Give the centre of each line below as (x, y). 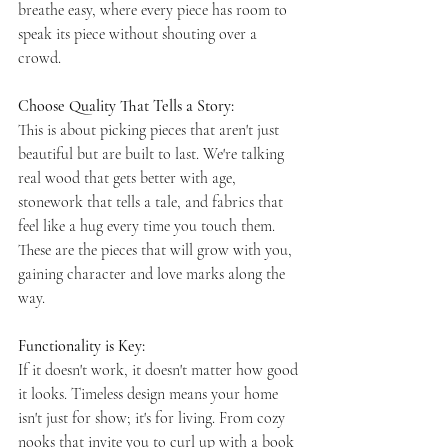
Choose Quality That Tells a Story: (128, 105)
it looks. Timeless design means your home (150, 393)
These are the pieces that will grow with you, (157, 249)
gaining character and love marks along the (153, 273)
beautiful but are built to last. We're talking (153, 153)
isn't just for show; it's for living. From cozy (153, 417)
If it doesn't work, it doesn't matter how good (160, 369)
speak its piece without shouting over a (139, 33)
